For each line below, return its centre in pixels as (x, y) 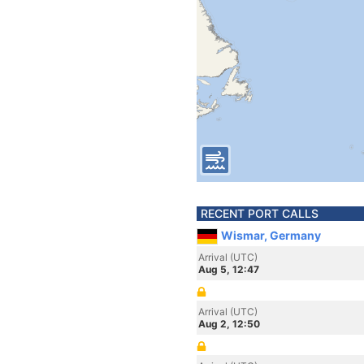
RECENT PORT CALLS (260, 213)
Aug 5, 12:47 (229, 269)
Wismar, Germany (271, 235)
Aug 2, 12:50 (229, 324)
